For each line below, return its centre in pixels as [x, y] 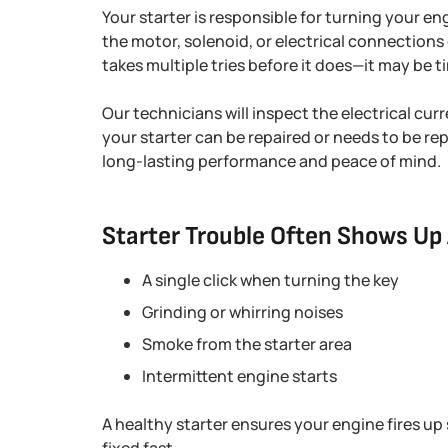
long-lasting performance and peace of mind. [271, 161]
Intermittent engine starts [239, 376]
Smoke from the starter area [247, 344]
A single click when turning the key [270, 280]
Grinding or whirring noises [242, 312]
